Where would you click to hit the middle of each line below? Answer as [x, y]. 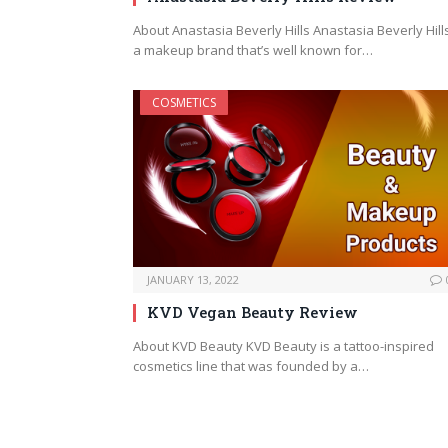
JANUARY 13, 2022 [193, 280]
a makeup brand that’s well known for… [253, 50]
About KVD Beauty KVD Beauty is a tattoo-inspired [283, 346]
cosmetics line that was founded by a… [251, 366]
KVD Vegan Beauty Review [252, 312]
